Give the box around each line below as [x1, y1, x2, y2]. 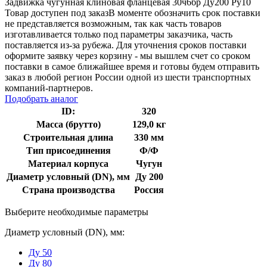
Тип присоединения [26, 145, 111, 156]
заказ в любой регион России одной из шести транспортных [5, 72, 251, 82]
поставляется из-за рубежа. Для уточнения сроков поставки [5, 40, 247, 50]
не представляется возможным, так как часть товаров [5, 18, 222, 29]
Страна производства [21, 185, 115, 195]
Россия [134, 185, 164, 195]
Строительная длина [23, 132, 113, 142]
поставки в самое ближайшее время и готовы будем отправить [5, 61, 259, 72]
